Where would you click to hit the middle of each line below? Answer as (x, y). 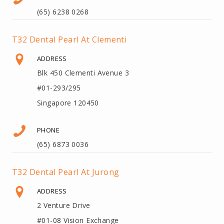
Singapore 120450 (68, 102)
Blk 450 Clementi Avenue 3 (83, 72)
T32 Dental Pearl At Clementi (69, 39)
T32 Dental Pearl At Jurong (66, 172)
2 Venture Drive (64, 205)
